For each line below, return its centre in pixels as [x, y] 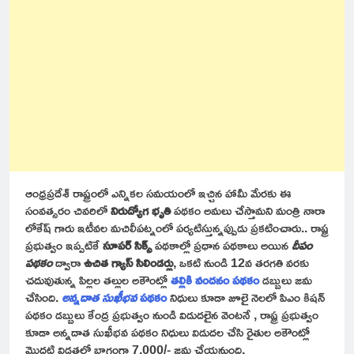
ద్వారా [68, 263]
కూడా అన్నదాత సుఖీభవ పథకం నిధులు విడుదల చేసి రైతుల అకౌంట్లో [168, 332]
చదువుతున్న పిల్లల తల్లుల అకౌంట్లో [98, 280]
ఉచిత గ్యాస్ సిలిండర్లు [128, 263]
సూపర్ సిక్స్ [127, 245]
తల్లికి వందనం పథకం [215, 280]
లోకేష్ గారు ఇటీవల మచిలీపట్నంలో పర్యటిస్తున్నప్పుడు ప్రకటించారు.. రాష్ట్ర [177, 228]
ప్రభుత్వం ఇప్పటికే [64, 245]
